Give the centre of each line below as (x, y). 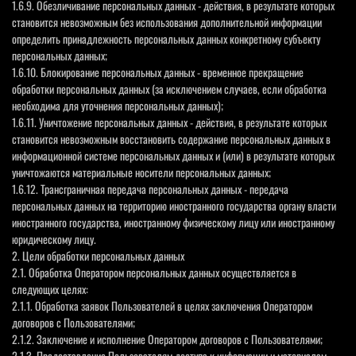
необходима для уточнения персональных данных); (118, 105)
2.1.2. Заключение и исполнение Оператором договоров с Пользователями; (167, 339)
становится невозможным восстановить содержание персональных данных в (171, 138)
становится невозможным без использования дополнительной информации (167, 21)
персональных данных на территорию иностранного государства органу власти (174, 205)
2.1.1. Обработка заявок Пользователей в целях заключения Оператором (162, 305)
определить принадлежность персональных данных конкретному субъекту (166, 38)
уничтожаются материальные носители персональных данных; (141, 172)
